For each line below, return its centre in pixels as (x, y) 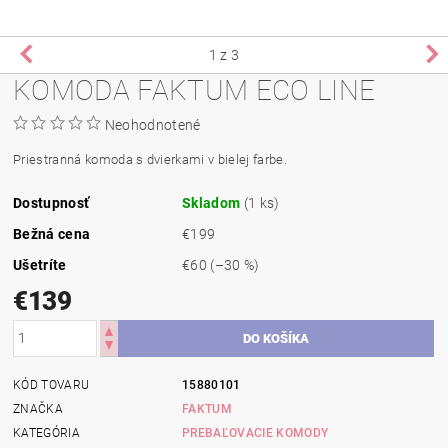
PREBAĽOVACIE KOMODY (255, 432)
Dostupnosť (51, 202)
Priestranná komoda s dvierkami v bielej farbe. (150, 159)
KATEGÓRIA (46, 432)
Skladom (213, 202)
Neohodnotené (152, 124)
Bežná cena (52, 233)
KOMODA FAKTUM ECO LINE (194, 90)
